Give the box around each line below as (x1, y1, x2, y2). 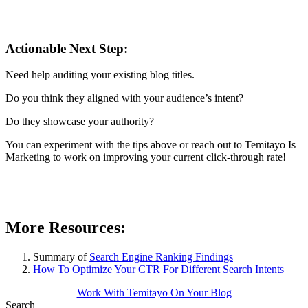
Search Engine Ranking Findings (89, 251, 233, 263)
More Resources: (5, 219, 126, 237)
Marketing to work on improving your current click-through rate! (5, 151, 286, 164)
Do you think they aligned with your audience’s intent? (5, 92, 246, 104)
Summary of (33, 251, 89, 263)
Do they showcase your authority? (5, 115, 157, 128)
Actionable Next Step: (5, 41, 128, 56)
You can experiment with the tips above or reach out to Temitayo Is (5, 139, 296, 151)
